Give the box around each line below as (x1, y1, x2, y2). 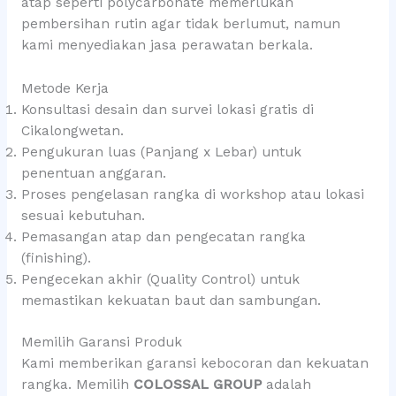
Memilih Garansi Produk (20, 334, 182, 351)
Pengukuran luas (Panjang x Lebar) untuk (20, 144, 301, 161)
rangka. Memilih (20, 377, 133, 393)
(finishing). (20, 250, 91, 267)
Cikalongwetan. (20, 123, 124, 140)
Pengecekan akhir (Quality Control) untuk (20, 271, 300, 288)
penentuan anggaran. (20, 165, 166, 182)
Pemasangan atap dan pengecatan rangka (20, 229, 306, 246)
